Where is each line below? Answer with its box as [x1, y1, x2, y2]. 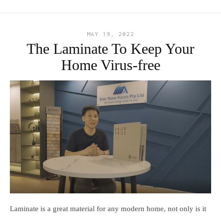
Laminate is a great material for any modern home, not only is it [10, 204, 206, 213]
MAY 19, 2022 [87, 30, 134, 37]
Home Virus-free [61, 56, 160, 73]
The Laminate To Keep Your [27, 40, 194, 57]
